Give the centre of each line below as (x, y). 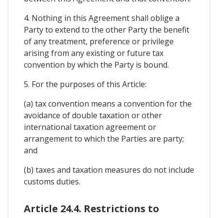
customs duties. (52, 181)
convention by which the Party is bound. (96, 64)
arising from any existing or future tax (94, 53)
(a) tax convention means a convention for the (108, 103)
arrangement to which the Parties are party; (104, 138)
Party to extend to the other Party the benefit (107, 29)
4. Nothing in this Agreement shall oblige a (102, 18)
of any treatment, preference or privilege (99, 41)
